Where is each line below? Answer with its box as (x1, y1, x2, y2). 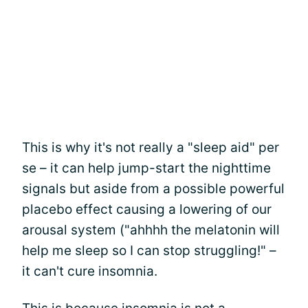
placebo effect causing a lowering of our (22, 201, 272, 217)
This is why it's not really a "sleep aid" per (22, 139, 279, 155)
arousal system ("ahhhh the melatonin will (22, 221, 280, 238)
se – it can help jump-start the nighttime (22, 159, 271, 176)
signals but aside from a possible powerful (22, 180, 285, 197)
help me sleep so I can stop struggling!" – (22, 242, 276, 258)
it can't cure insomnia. (22, 263, 157, 279)
